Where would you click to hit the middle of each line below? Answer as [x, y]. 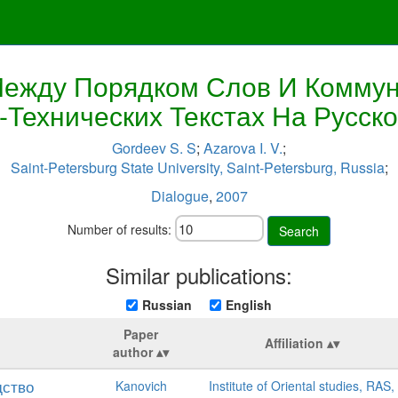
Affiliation [294, 342]
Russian [167, 304]
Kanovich [141, 385]
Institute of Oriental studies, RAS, [302, 385]
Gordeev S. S [154, 148]
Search [299, 231]
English [249, 304]
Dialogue [179, 196]
